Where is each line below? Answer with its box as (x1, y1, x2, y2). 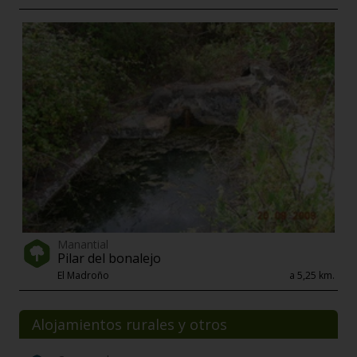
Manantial (57, 236, 108, 252)
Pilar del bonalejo (57, 249, 161, 267)
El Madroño (57, 268, 109, 282)
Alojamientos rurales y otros (32, 314, 227, 334)
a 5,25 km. (289, 268, 335, 282)
